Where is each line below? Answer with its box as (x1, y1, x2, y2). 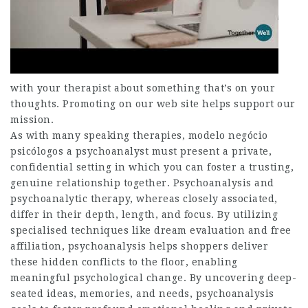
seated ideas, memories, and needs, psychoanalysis (10, 287, 274, 299)
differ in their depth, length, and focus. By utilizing (10, 208, 278, 220)
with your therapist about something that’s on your (10, 82, 275, 93)
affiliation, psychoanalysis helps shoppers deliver (10, 240, 268, 252)
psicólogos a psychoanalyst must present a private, (10, 145, 272, 157)
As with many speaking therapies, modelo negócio (10, 129, 268, 141)
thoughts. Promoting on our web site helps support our (10, 98, 296, 109)
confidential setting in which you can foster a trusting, (10, 161, 294, 173)
